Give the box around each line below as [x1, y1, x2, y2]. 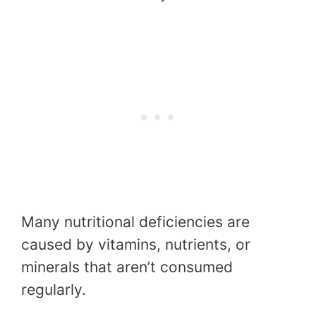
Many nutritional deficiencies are [21, 212, 250, 231]
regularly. [21, 280, 86, 298]
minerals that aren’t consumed [21, 257, 233, 276]
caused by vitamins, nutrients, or [21, 235, 250, 253]
